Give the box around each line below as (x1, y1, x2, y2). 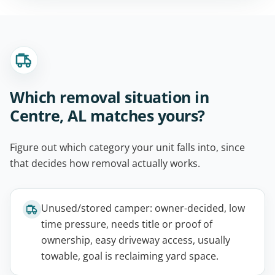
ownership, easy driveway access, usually (41, 233, 230, 247)
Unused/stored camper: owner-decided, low (41, 201, 245, 215)
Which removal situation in (10, 87, 209, 108)
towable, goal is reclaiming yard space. (41, 249, 219, 263)
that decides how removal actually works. (10, 157, 200, 171)
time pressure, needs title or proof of (41, 217, 212, 231)
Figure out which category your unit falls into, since (10, 141, 245, 155)
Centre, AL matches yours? (10, 105, 205, 126)
